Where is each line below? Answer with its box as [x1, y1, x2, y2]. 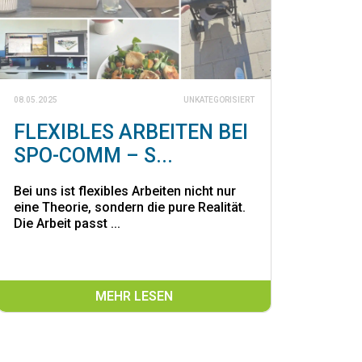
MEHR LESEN [95, 288, 173, 304]
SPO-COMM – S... [14, 143, 173, 167]
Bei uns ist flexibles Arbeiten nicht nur [14, 183, 236, 199]
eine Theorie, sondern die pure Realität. [14, 199, 246, 215]
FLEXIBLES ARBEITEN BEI [14, 120, 248, 144]
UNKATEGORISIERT [183, 95, 255, 104]
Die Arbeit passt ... [14, 215, 120, 231]
